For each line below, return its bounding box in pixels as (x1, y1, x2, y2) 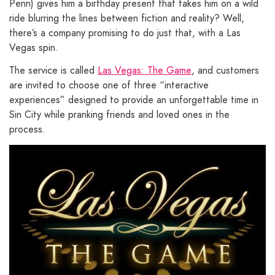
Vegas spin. (9, 41, 58, 55)
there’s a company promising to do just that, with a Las (9, 26, 241, 41)
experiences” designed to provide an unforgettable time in (9, 93, 258, 107)
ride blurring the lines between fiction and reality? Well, (9, 11, 244, 26)
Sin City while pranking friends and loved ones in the (9, 107, 230, 122)
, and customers (192, 63, 259, 78)
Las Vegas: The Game (98, 63, 192, 78)
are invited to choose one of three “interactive (9, 78, 209, 93)
